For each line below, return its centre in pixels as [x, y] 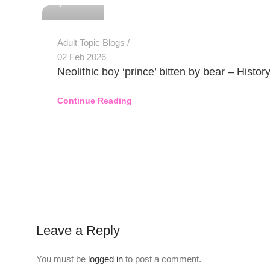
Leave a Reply [78, 231]
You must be [62, 259]
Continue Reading [95, 101]
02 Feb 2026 [82, 57]
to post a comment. [162, 259]
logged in [105, 259]
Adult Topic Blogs [91, 43]
